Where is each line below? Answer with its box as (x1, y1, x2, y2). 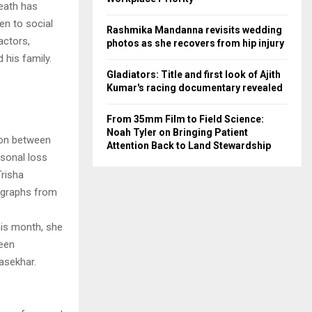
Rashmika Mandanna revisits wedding (107, 24, 282, 36)
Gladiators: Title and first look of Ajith (107, 69, 281, 80)
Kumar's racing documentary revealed (107, 82, 283, 93)
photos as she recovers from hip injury (107, 38, 284, 49)
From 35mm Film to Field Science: (107, 114, 264, 125)
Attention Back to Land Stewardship (107, 140, 271, 151)
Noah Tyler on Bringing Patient (107, 127, 248, 138)
